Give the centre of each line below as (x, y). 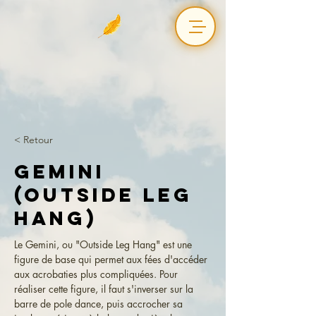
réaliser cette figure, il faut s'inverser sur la (105, 289)
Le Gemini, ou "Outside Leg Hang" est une (104, 244)
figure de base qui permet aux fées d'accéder (112, 259)
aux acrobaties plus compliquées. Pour (97, 274)
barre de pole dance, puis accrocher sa (100, 304)
